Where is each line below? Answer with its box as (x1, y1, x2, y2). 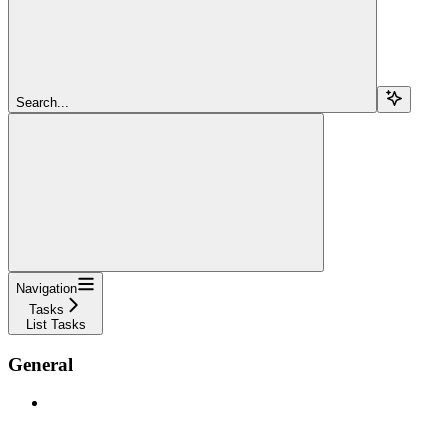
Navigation (16, 280, 77, 296)
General (8, 353, 73, 375)
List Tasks (25, 316, 86, 332)
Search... (16, 94, 69, 110)
